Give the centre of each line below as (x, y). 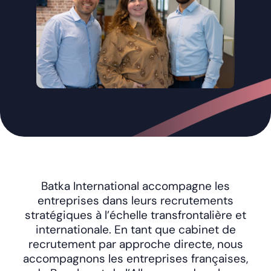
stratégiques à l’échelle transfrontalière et (135, 215)
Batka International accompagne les (135, 186)
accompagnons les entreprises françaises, (135, 259)
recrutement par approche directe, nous (135, 244)
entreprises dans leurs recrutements (135, 201)
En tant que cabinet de (173, 230)
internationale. (73, 230)
